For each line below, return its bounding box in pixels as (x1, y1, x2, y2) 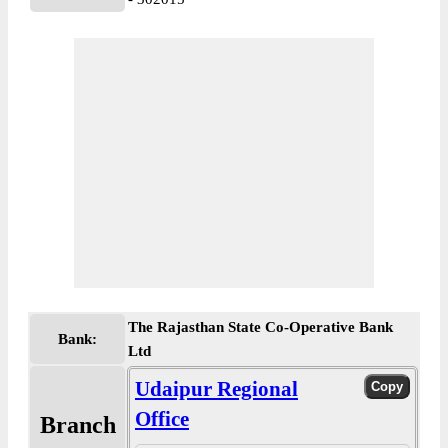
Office (135, 407, 189, 431)
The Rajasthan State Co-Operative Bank (128, 319, 393, 335)
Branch (39, 412, 116, 438)
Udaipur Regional (135, 377, 298, 401)
